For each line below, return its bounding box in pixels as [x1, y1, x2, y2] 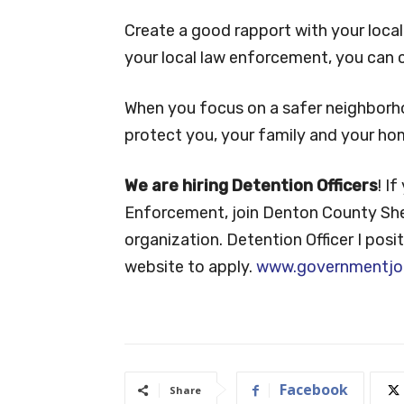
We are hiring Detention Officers [124, 176, 378, 197]
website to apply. [124, 257, 256, 278]
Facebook [280, 380, 348, 400]
